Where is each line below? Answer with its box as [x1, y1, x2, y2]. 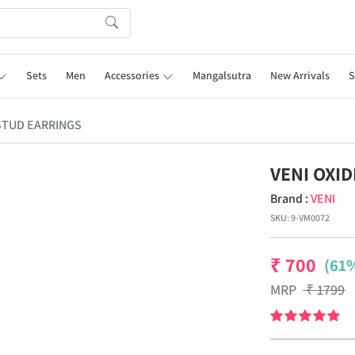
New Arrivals [269, 68, 330, 82]
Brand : [270, 190, 311, 207]
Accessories [105, 68, 160, 82]
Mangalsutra [192, 68, 251, 82]
